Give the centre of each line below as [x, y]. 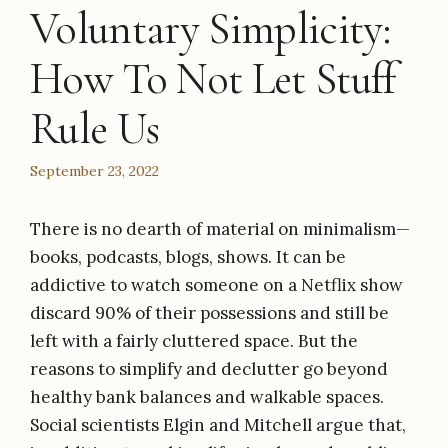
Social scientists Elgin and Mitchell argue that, [218, 424]
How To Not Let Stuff [213, 78]
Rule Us [95, 128]
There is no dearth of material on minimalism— [220, 228]
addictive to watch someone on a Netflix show [216, 284]
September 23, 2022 [94, 170]
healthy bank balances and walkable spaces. [207, 396]
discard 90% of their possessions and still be [209, 312]
